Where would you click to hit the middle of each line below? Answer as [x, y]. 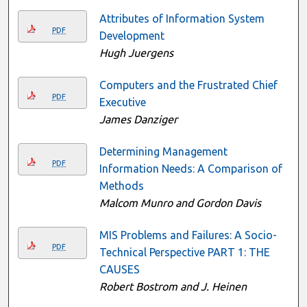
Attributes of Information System [182, 18]
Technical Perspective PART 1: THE [184, 252]
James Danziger [138, 119]
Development [132, 35]
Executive [122, 102]
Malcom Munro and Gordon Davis [180, 202]
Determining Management [163, 151]
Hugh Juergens [136, 52]
